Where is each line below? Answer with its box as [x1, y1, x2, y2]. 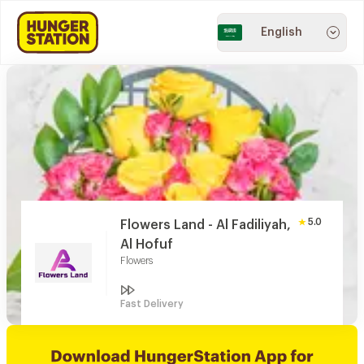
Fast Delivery [120, 299, 184, 309]
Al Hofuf [120, 238, 173, 251]
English [260, 27, 302, 38]
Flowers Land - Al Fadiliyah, [120, 219, 291, 232]
